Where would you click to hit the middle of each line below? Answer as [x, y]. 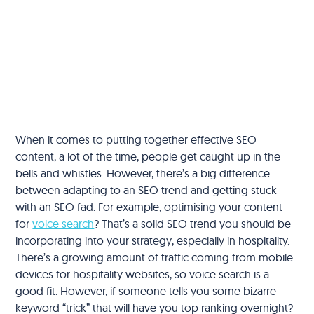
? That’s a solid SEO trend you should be [193, 223]
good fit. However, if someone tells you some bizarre [146, 291]
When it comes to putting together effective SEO [136, 139]
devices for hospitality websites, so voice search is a [143, 274]
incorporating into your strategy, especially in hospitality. [153, 240]
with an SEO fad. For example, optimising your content [149, 206]
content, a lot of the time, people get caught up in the [148, 156]
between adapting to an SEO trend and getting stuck [146, 190]
